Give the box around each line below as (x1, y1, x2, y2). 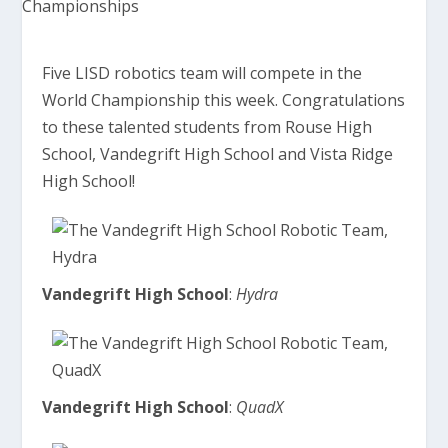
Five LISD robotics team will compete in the (42, 62, 363, 84)
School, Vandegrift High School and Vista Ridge (42, 143, 394, 165)
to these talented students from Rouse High (42, 116, 373, 138)
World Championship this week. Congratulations (42, 89, 406, 111)
